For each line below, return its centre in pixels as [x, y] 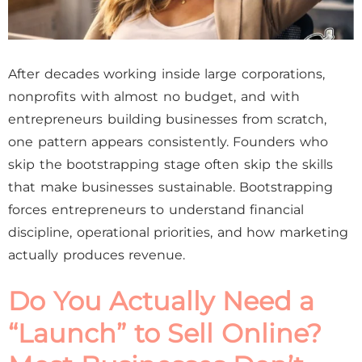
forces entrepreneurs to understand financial [156, 210]
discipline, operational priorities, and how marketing [179, 232]
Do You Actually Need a [162, 301]
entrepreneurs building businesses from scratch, [168, 119]
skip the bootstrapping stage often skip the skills [171, 164]
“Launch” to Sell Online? [165, 333]
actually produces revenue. [97, 255]
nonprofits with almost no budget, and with [154, 97]
